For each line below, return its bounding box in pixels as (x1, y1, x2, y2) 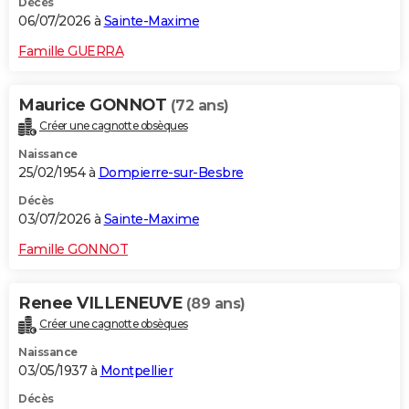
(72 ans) (170, 97, 229, 115)
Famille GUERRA (18, 43, 123, 60)
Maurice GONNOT (18, 95, 171, 116)
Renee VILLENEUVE (18, 293, 186, 314)
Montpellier (100, 362, 173, 380)
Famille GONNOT (18, 241, 128, 258)
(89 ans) (185, 295, 246, 313)
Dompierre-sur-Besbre (98, 164, 244, 182)
